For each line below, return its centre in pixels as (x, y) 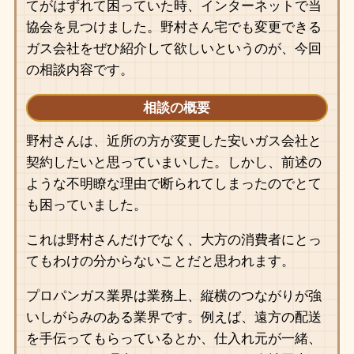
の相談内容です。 (79, 70)
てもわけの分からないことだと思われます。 (160, 262)
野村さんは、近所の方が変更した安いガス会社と (173, 141)
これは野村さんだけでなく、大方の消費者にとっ (173, 240)
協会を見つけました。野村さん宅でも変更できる (173, 28)
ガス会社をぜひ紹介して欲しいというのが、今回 (173, 49)
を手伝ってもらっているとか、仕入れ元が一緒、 (173, 339)
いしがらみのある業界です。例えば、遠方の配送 (173, 318)
